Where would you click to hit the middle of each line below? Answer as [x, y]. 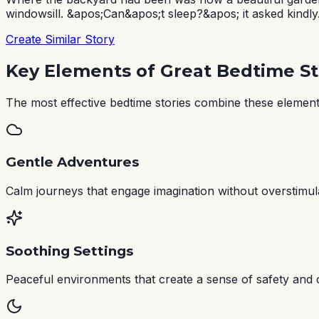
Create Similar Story [60, 39]
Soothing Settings [69, 251]
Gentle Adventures [72, 162]
